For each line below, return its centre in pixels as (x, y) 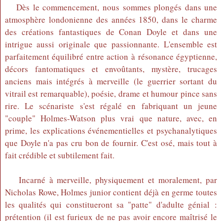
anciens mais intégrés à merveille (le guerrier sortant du (111, 81)
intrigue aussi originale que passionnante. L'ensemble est (111, 44)
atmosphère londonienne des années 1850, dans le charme (111, 19)
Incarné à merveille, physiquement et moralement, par (111, 180)
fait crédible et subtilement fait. (62, 155)
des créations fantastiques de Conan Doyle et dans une (111, 32)
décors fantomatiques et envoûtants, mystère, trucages (111, 69)
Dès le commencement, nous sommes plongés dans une (111, 7)
